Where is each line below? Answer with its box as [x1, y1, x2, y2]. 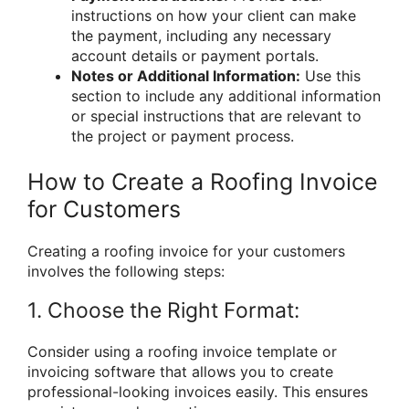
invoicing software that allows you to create [27, 362, 333, 382]
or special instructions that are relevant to [71, 107, 362, 126]
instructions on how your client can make [71, 6, 356, 26]
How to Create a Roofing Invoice [27, 168, 378, 196]
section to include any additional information [71, 87, 381, 106]
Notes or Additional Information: [71, 67, 300, 86]
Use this [300, 67, 361, 86]
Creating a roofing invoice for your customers [27, 242, 345, 261]
